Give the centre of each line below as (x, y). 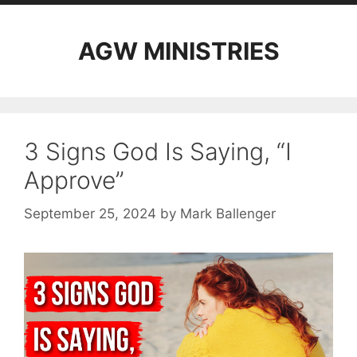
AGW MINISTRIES (178, 51)
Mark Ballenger (228, 213)
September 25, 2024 (90, 213)
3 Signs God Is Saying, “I (158, 151)
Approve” (74, 180)
